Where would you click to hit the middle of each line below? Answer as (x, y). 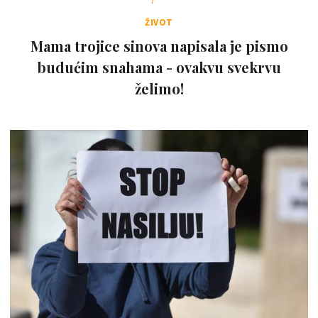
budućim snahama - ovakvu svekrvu (159, 67)
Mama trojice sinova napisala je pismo (159, 46)
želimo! (159, 88)
